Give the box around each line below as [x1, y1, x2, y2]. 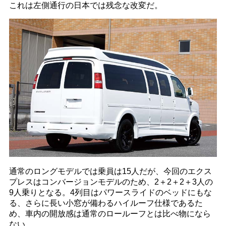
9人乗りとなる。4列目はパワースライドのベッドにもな [9, 188, 212, 197]
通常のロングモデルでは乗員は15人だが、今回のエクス [9, 167, 212, 176]
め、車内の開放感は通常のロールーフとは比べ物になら [9, 209, 211, 218]
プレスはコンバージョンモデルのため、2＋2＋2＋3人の [9, 178, 213, 187]
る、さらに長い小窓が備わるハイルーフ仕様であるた [9, 199, 203, 208]
